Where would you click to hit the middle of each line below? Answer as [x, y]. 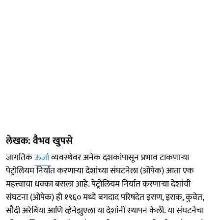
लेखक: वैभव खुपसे [39, 141]
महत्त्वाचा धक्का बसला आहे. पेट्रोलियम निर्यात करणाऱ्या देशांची [98, 184]
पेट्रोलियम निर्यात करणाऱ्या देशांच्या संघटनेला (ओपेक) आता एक [100, 171]
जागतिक [20, 157]
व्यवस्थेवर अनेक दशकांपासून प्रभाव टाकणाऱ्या [120, 157]
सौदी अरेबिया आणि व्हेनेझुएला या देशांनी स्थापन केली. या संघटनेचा [105, 210]
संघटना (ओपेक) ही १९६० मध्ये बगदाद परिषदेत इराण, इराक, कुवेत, [105, 197]
